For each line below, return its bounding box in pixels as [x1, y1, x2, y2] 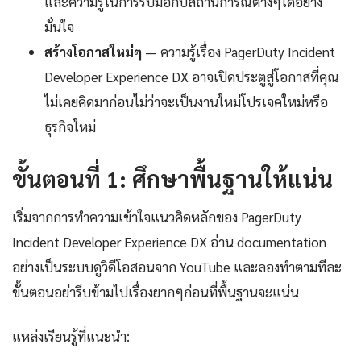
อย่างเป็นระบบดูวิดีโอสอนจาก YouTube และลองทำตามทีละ [12, 258, 342, 276]
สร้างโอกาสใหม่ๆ [44, 43, 142, 61]
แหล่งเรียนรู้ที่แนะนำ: [12, 327, 130, 346]
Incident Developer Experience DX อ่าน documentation [12, 233, 326, 251]
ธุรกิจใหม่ [44, 118, 96, 136]
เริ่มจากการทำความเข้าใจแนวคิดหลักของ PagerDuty [12, 208, 301, 226]
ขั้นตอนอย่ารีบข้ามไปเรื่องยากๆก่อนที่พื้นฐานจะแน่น [12, 283, 299, 301]
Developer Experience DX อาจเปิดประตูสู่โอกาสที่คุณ [44, 68, 339, 86]
